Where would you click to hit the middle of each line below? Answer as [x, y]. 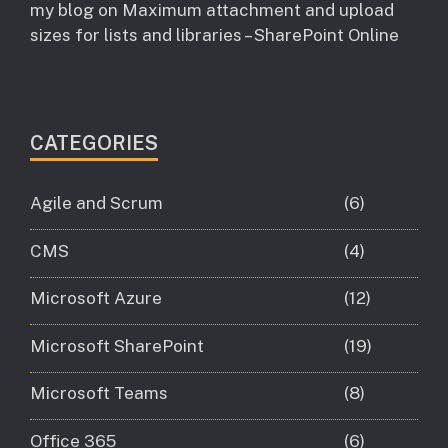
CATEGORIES [94, 143]
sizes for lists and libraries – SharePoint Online [214, 35]
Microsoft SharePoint [117, 345]
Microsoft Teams [99, 393]
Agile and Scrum [96, 203]
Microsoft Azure [96, 298]
